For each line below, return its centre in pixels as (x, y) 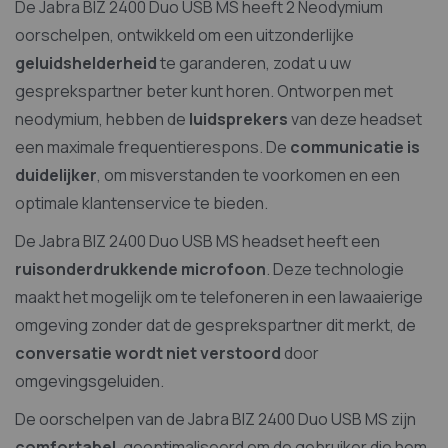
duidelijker (56, 175)
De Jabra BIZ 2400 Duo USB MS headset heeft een (197, 241)
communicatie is (355, 147)
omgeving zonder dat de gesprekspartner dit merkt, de (215, 325)
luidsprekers (238, 119)
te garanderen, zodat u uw (254, 63)
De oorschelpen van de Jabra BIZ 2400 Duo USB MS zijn (215, 419)
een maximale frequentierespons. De (152, 147)
